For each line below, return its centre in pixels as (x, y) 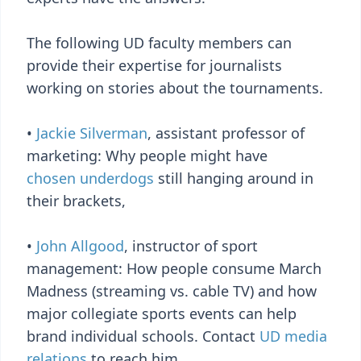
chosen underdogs (90, 178)
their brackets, (76, 201)
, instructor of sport (191, 246)
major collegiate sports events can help (162, 313)
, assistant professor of (226, 133)
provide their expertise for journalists (154, 65)
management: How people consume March (174, 268)
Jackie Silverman (92, 133)
